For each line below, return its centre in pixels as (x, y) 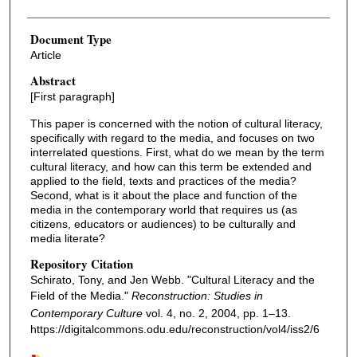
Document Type (71, 39)
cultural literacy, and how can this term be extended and (171, 167)
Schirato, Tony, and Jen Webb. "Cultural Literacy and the (172, 280)
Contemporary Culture (86, 314)
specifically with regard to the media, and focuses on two (172, 138)
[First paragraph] (72, 96)
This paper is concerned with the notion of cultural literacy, (176, 124)
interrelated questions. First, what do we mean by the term (177, 153)
